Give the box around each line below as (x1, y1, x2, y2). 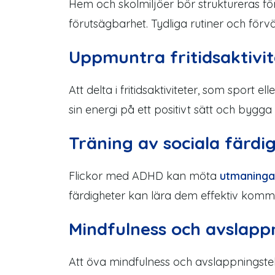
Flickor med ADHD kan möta (69, 169, 220, 183)
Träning (69, 132, 138, 153)
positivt (151, 103, 194, 117)
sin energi (69, 103, 117, 117)
